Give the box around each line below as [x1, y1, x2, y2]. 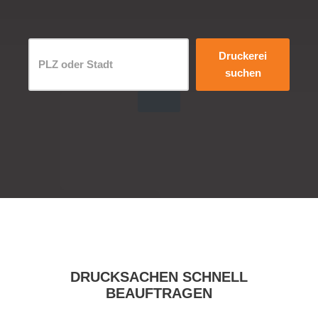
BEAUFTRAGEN [106, 285, 212, 301]
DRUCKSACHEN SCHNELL [70, 268, 248, 285]
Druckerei [219, 49, 267, 62]
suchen [224, 66, 261, 79]
